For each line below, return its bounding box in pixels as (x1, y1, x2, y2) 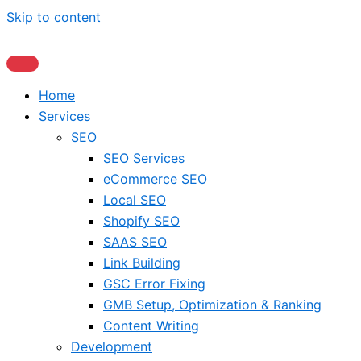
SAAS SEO (103, 234, 167, 250)
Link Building (103, 255, 180, 271)
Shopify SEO (103, 213, 180, 229)
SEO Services (103, 150, 185, 166)
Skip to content (6, 9, 101, 25)
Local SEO (103, 192, 166, 208)
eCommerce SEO (103, 171, 207, 187)
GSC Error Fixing (103, 276, 205, 292)
